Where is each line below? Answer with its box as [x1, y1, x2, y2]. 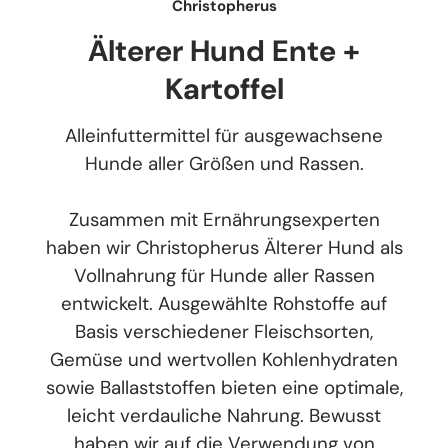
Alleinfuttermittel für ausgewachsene [65, 123, 383, 149]
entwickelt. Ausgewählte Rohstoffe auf [61, 291, 387, 317]
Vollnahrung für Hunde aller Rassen [73, 263, 375, 289]
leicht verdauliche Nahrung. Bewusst [67, 403, 381, 429]
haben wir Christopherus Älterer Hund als [45, 235, 403, 261]
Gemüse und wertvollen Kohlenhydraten [50, 347, 398, 373]
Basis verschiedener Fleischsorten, [75, 319, 373, 345]
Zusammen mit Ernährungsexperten [68, 207, 380, 233]
